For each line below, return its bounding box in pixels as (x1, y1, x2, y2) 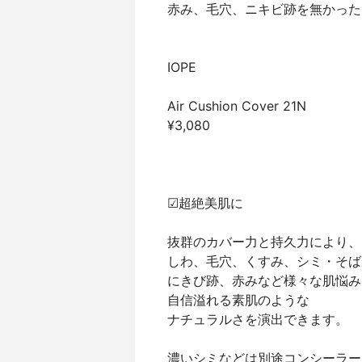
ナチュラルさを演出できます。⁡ (167, 311, 348, 327)
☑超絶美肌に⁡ (167, 195, 243, 211)
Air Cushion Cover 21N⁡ (167, 98, 306, 114)
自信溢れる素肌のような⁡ (167, 292, 309, 308)
